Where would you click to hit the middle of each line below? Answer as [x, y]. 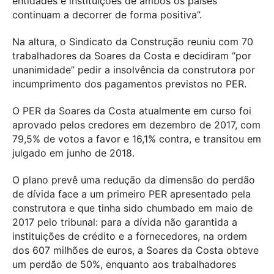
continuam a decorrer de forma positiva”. [107, 14]
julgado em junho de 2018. [73, 153]
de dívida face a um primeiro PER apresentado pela [131, 194]
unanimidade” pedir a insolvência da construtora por [134, 69]
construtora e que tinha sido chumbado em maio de [132, 208]
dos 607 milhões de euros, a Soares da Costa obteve [135, 250]
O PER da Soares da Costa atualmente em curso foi [132, 110]
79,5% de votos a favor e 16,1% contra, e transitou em [137, 139]
